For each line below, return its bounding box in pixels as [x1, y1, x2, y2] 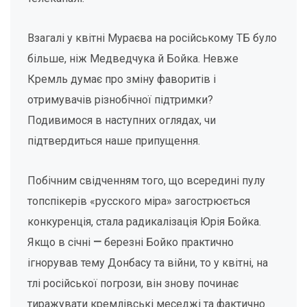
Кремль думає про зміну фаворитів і [27, 73, 216, 86]
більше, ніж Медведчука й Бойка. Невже [27, 52, 238, 65]
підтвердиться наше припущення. [27, 134, 200, 147]
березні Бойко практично [104, 236, 234, 249]
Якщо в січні [27, 236, 93, 249]
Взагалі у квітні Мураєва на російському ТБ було [27, 32, 277, 45]
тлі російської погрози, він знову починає [27, 277, 238, 290]
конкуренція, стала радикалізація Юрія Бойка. [27, 215, 261, 228]
